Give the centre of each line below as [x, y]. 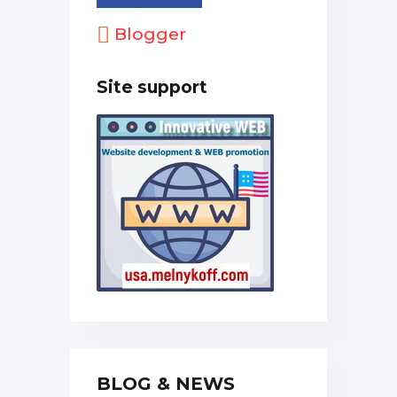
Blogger [148, 34]
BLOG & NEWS [166, 384]
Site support [152, 87]
